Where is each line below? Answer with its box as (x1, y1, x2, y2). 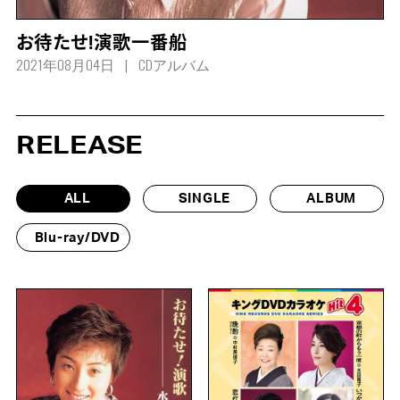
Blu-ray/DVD (34, 230, 121, 245)
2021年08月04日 (15, 54, 114, 75)
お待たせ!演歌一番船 (15, 35, 188, 54)
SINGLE (178, 192, 231, 206)
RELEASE (15, 134, 143, 159)
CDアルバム (137, 54, 210, 75)
